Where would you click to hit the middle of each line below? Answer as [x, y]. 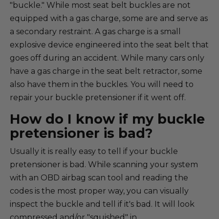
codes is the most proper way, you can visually [99, 191]
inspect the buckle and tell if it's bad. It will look [102, 204]
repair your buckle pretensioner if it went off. [99, 98]
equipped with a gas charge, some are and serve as [109, 18]
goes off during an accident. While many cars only [107, 58]
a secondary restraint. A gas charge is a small [95, 32]
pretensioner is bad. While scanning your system [104, 164]
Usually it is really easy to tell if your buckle [94, 151]
